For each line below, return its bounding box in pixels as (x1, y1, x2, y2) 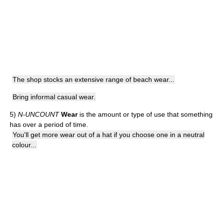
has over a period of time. (10, 121, 88, 128)
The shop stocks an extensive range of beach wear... (13, 76, 174, 83)
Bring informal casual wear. (13, 93, 95, 101)
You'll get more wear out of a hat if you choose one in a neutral (13, 131, 204, 139)
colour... (12, 141, 36, 149)
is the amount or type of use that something (77, 110, 213, 118)
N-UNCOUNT (18, 110, 59, 118)
